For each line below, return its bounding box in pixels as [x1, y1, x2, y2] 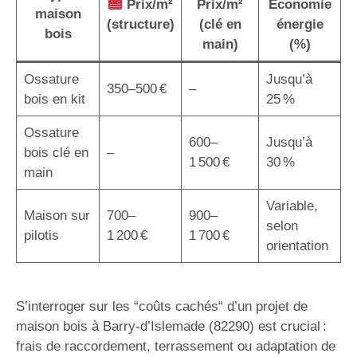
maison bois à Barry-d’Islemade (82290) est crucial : [16, 319, 327, 334]
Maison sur [23, 207, 90, 223]
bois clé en [23, 144, 88, 160]
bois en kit [23, 91, 85, 107]
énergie [276, 16, 324, 32]
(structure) [106, 16, 175, 32]
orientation [265, 237, 328, 253]
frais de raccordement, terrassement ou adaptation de [16, 339, 335, 354]
